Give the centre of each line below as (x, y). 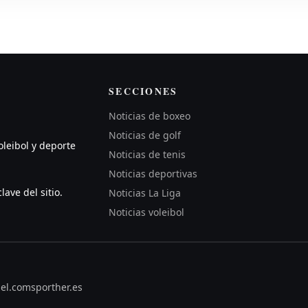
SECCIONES (143, 91)
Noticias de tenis (147, 154)
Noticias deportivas (153, 173)
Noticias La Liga (145, 192)
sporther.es (57, 287)
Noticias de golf (145, 135)
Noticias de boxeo (150, 115)
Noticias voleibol (147, 212)
